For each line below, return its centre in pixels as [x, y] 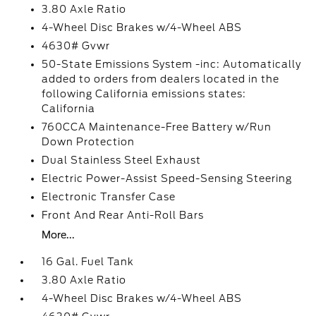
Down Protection [89, 142]
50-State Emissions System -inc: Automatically [172, 64]
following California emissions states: [144, 94]
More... [59, 235]
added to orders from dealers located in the [161, 79]
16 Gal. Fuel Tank [88, 262]
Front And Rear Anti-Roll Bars [123, 215]
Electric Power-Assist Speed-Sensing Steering [167, 178]
